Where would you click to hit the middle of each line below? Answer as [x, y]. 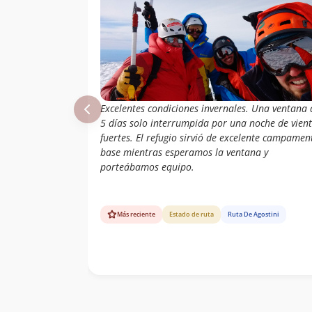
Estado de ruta [192, 214]
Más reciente [136, 214]
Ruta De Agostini [253, 214]
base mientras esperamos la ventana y [184, 152]
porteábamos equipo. [147, 166]
